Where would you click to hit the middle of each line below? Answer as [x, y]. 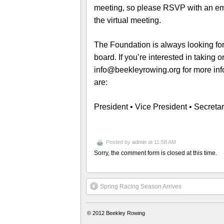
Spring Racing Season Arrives [141, 186]
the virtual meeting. [127, 20]
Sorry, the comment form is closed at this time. [155, 153]
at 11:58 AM [161, 142]
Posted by [119, 142]
